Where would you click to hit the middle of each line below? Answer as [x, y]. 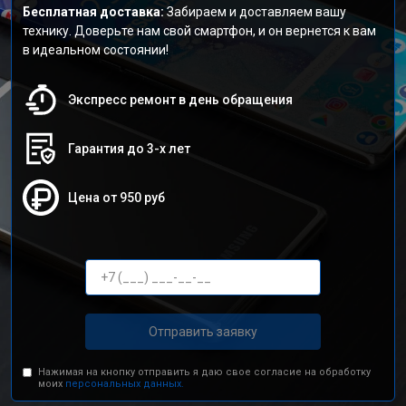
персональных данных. [125, 384]
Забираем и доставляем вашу [255, 12]
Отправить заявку [203, 331]
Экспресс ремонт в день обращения [180, 100]
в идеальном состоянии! [96, 50]
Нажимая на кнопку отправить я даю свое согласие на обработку [205, 372]
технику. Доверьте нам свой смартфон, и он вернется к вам [199, 31]
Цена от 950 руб [116, 198]
